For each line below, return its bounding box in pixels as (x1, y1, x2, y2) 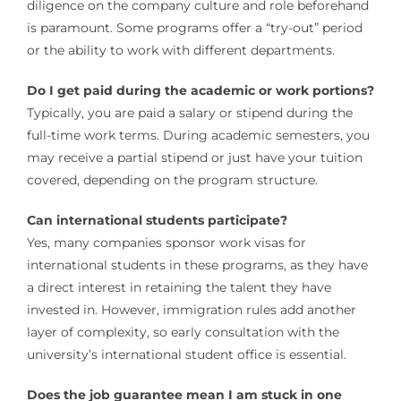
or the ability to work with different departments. (26, 42, 335, 59)
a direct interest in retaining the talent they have (26, 279, 331, 296)
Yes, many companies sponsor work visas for (26, 235, 306, 252)
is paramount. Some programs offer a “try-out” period (26, 20, 363, 37)
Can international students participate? (26, 212, 287, 229)
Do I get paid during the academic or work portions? (26, 82, 374, 99)
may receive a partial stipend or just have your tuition (26, 149, 363, 166)
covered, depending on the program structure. (26, 172, 318, 189)
